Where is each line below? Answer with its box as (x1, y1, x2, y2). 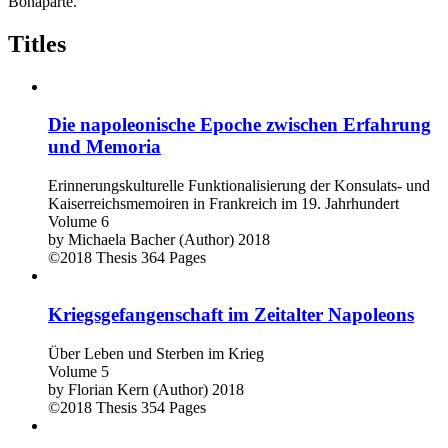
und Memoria (48, 136, 161, 158)
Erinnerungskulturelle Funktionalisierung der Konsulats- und (48, 177, 430, 195)
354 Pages (141, 398, 206, 416)
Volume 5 (48, 362, 109, 380)
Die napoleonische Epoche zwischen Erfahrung (48, 114, 431, 136)
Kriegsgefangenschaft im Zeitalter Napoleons (48, 303, 414, 325)
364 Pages (141, 249, 206, 267)
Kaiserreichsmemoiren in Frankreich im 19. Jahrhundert (48, 195, 399, 213)
